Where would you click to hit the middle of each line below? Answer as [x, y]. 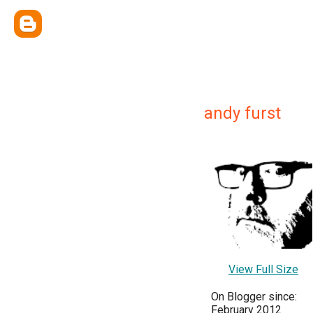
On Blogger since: [254, 297]
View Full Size [263, 269]
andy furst [242, 113]
